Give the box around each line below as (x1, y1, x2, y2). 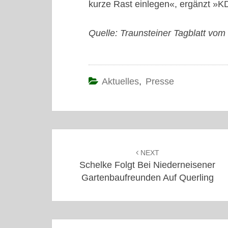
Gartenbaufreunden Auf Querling (81, 172, 214, 183)
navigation (51, 145, 122, 162)
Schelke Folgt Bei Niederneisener (79, 159, 215, 170)
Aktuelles (102, 76, 139, 87)
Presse (146, 76, 174, 87)
